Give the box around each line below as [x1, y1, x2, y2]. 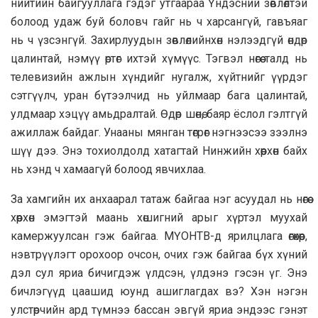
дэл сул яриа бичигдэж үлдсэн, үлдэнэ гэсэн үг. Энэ [11, 265, 307, 280]
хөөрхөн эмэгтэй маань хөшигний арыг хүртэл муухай [11, 210, 307, 224]
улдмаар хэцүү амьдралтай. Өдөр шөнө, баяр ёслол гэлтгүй [11, 106, 307, 121]
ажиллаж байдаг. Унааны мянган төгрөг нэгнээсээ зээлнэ [11, 125, 307, 139]
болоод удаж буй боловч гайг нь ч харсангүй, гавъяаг [11, 14, 307, 28]
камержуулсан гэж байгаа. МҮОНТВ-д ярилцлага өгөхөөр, [11, 229, 307, 243]
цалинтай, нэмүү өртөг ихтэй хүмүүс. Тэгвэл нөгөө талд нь [11, 51, 307, 65]
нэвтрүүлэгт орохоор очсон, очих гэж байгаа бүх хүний [11, 247, 307, 261]
